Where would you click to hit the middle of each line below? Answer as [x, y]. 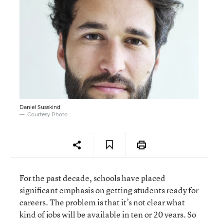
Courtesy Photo [47, 114]
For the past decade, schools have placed [92, 178]
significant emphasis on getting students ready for [109, 190]
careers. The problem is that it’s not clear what [102, 202]
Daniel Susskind [40, 107]
